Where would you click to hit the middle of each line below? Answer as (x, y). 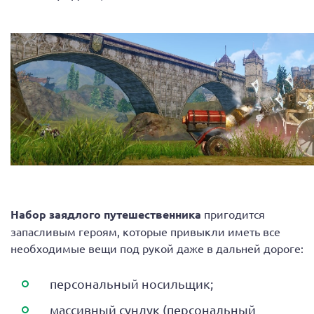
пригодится (234, 214)
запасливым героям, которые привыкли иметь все (145, 232)
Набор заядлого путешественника (107, 214)
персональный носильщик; (131, 284)
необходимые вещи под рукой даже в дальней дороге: (157, 248)
